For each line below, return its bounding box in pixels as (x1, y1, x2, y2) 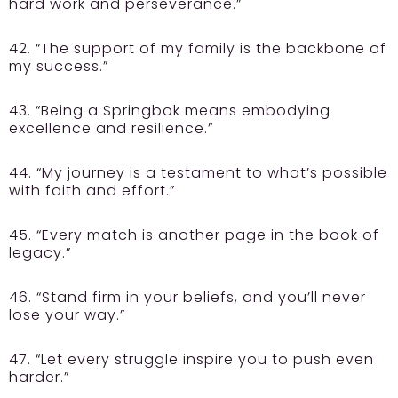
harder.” (9, 367, 69, 387)
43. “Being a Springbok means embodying (9, 100, 330, 121)
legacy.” (9, 243, 71, 263)
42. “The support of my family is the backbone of (9, 38, 386, 59)
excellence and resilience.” (9, 118, 213, 139)
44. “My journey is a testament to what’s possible (9, 163, 387, 183)
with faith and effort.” (9, 180, 175, 201)
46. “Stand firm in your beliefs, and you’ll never (9, 287, 366, 307)
